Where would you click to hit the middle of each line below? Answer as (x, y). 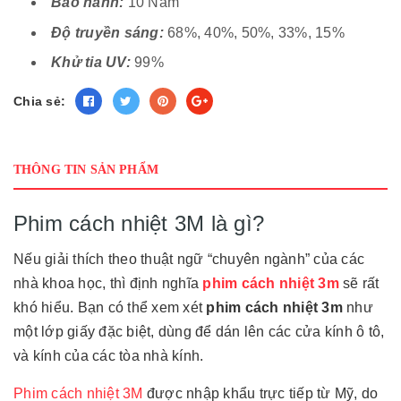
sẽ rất (359, 284)
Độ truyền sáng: (107, 32)
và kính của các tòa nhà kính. (109, 356)
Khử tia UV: (91, 63)
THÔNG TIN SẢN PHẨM (86, 170)
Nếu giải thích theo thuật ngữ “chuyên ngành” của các (189, 260)
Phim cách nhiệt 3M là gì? (139, 224)
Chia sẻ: (39, 102)
